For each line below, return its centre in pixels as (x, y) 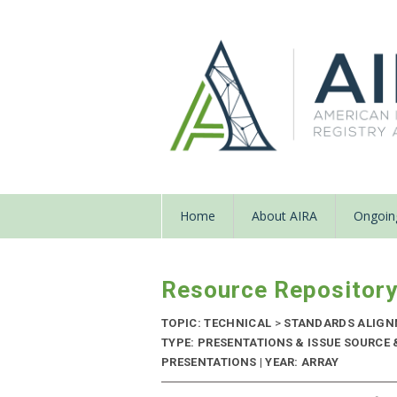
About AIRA (284, 216)
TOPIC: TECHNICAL (218, 323)
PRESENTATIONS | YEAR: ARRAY (250, 362)
